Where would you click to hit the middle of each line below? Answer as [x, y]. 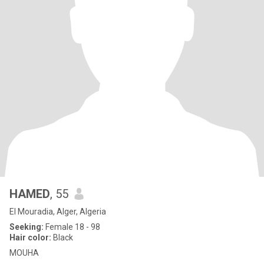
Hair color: [30, 237]
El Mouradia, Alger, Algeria [58, 212]
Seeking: [27, 227]
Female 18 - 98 [72, 227]
